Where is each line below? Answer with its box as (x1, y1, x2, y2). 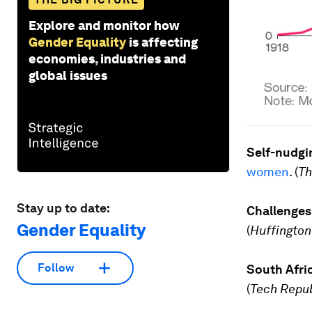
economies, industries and (29, 51, 186, 66)
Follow (38, 261, 74, 275)
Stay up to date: (17, 200, 110, 215)
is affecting (129, 34, 198, 49)
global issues (29, 68, 107, 83)
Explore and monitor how (29, 17, 180, 33)
